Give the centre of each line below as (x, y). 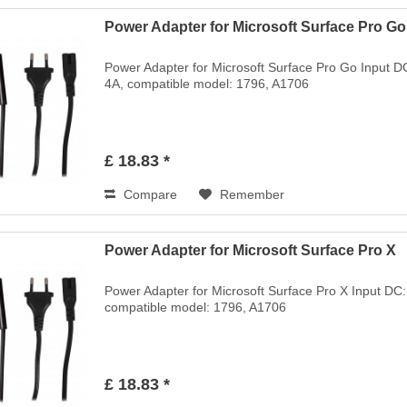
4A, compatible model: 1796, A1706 (207, 83)
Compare (149, 194)
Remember (253, 194)
